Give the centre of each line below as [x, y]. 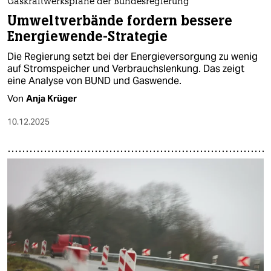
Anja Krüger [51, 99]
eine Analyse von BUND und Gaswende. [94, 81]
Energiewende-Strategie [88, 37]
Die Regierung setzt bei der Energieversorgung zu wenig [132, 57]
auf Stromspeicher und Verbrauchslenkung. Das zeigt [126, 69]
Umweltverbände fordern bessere [120, 21]
